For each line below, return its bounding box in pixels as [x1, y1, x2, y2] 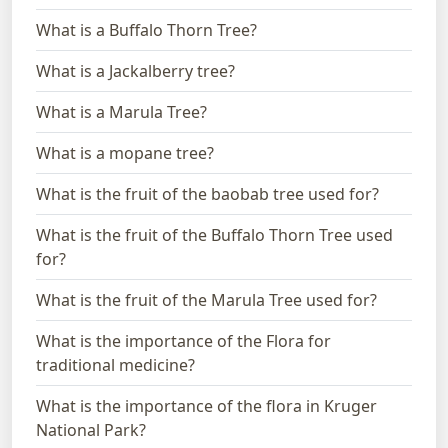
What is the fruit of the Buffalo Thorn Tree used [36, 223, 393, 246]
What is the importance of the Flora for [36, 329, 331, 352]
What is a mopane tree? [36, 141, 214, 164]
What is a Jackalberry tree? [36, 59, 235, 82]
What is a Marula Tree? [36, 100, 207, 123]
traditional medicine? [36, 353, 195, 376]
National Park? [36, 418, 146, 441]
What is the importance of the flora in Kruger [36, 394, 377, 417]
